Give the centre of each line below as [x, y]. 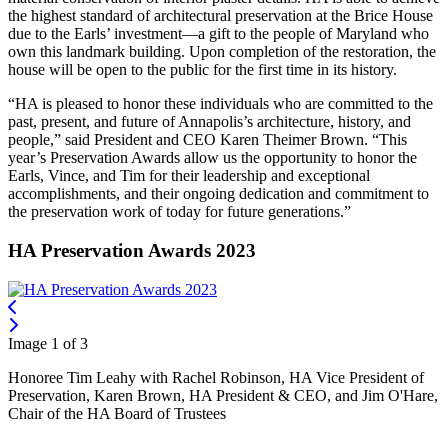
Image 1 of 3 [48, 343]
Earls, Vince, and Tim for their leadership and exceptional [189, 176]
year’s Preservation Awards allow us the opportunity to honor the [212, 158]
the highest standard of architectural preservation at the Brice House [220, 16]
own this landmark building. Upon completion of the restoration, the [222, 52]
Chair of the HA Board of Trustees [117, 413]
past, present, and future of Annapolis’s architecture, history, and [209, 122]
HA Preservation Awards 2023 [132, 250]
